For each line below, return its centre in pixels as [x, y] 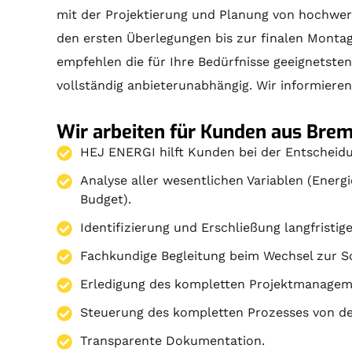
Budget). [106, 199]
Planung [244, 14]
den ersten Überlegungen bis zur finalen [182, 38]
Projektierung [147, 14]
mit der [81, 14]
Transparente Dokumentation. [173, 340]
